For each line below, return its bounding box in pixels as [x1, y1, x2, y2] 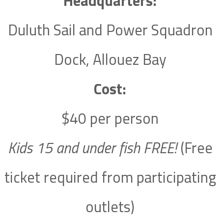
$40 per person [61, 107, 159, 130]
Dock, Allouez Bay [54, 48, 166, 71]
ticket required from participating [4, 166, 216, 189]
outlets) [85, 195, 135, 219]
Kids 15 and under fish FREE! [7, 137, 177, 160]
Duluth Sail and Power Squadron [7, 19, 213, 42]
